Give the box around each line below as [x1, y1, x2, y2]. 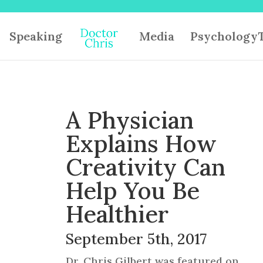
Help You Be [65, 176, 200, 206]
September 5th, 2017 [65, 230, 207, 249]
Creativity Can [65, 152, 225, 183]
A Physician [65, 105, 194, 136]
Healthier [65, 199, 168, 230]
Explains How [65, 129, 217, 159]
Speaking [9, 29, 62, 43]
